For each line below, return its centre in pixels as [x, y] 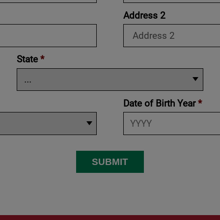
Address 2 [144, 15]
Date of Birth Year [160, 103]
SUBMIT [110, 161]
